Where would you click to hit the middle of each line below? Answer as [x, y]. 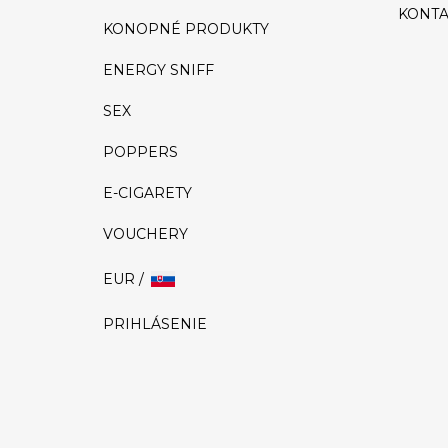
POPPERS [140, 152]
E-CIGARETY [147, 193]
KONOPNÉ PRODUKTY [186, 29]
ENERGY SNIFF [158, 70]
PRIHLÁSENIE [155, 324]
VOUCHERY [145, 234]
